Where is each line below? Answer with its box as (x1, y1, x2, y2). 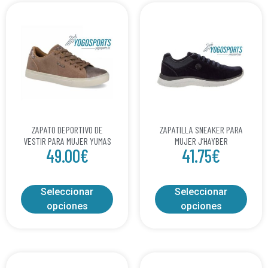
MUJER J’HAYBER (174, 135, 228, 147)
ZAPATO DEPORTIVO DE (31, 123, 103, 135)
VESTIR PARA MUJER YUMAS (23, 135, 111, 147)
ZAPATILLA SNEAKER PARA (159, 123, 243, 135)
